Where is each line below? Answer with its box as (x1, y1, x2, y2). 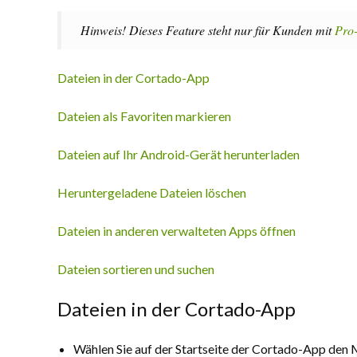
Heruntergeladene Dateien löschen (57, 185, 246, 200)
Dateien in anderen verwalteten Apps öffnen (57, 223, 296, 238)
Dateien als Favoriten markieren (57, 108, 231, 124)
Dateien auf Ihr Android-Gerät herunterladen (57, 147, 300, 162)
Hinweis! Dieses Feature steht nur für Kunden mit (80, 22, 335, 38)
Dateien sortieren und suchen (57, 261, 214, 277)
